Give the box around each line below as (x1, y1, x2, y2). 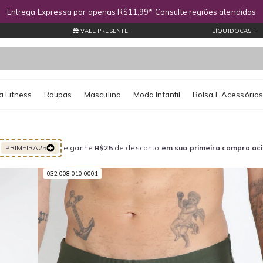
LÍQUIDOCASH (210, 26, 257, 35)
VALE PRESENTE (79, 26, 129, 35)
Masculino (83, 90, 122, 99)
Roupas (43, 90, 72, 99)
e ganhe (61, 143, 95, 152)
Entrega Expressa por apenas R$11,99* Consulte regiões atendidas (6, 7, 257, 16)
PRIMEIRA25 (5, 143, 46, 152)
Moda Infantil (133, 90, 181, 99)
